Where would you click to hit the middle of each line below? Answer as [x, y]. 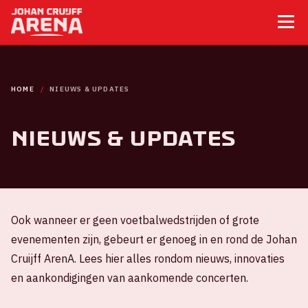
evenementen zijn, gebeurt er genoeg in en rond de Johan [154, 239]
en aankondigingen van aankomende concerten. [130, 278]
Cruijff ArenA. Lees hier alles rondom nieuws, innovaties [148, 258]
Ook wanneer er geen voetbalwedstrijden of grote [135, 220]
